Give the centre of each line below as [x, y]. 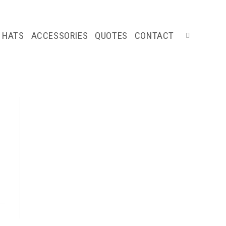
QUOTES [111, 36]
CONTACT [154, 36]
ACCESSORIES [60, 36]
